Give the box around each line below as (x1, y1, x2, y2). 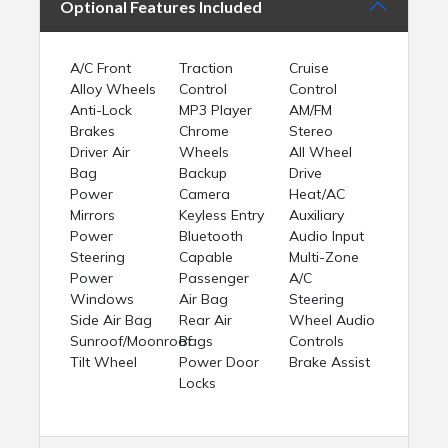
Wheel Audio (288, 311, 375, 330)
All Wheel (288, 143, 352, 162)
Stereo (288, 122, 333, 141)
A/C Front (70, 59, 131, 78)
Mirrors (70, 206, 115, 225)
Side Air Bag (70, 311, 152, 330)
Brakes (70, 122, 115, 141)
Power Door (179, 353, 260, 372)
